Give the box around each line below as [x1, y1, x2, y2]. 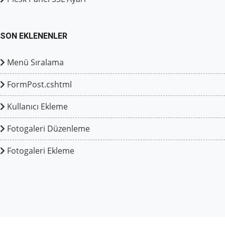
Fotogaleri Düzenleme [5, 123, 90, 135]
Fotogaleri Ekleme [5, 145, 74, 157]
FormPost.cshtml [5, 79, 72, 90]
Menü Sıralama [5, 57, 64, 68]
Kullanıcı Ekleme [5, 101, 68, 113]
